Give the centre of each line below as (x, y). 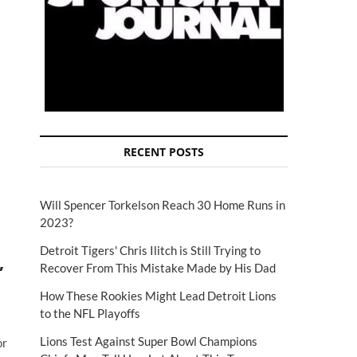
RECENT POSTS (164, 152)
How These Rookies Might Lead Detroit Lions (158, 296)
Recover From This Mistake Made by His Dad (158, 268)
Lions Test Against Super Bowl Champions (149, 341)
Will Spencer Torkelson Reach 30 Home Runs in (163, 205)
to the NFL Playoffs (90, 313)
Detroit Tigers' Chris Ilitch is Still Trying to (150, 250)
